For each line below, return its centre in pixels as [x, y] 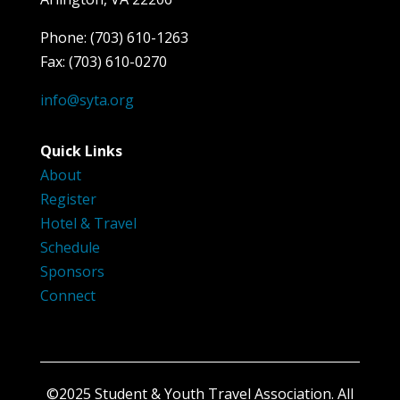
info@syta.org [87, 100]
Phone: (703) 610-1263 [114, 37]
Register [68, 199]
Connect [67, 295]
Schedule [70, 247]
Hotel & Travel [88, 223]
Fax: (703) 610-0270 [103, 61]
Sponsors [72, 271]
